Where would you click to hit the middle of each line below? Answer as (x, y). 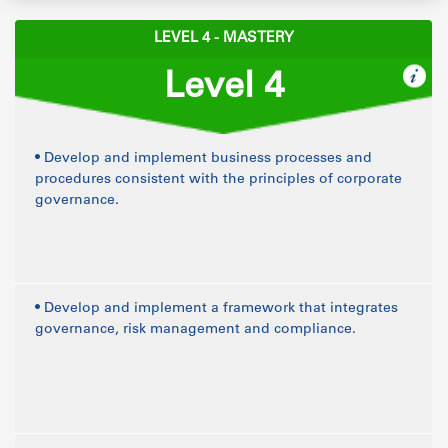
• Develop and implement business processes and (203, 159)
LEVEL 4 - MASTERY (223, 39)
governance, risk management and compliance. (195, 330)
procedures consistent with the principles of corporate (218, 180)
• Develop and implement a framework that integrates (216, 309)
